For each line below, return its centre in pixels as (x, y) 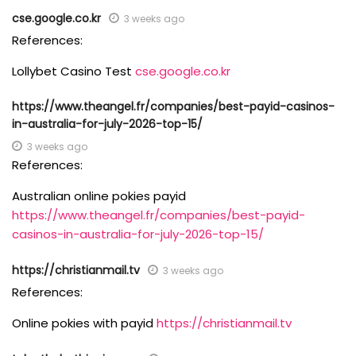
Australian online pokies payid (99, 195)
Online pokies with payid (84, 323)
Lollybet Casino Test (74, 71)
